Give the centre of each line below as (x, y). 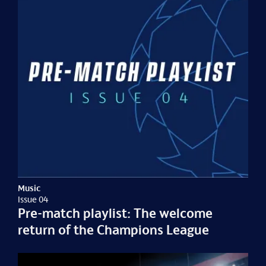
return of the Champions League (114, 230)
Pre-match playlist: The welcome (115, 213)
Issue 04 (33, 199)
